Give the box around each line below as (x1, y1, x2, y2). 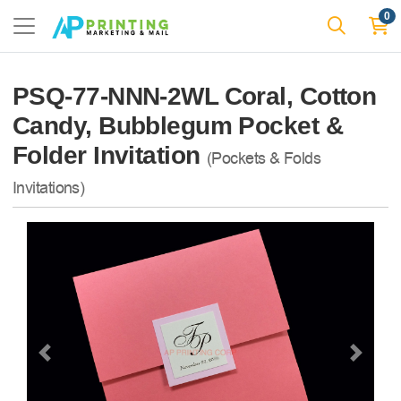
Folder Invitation (13, 141, 207, 169)
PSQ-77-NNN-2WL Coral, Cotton (13, 82, 377, 110)
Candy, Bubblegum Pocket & (13, 112, 344, 140)
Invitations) (13, 177, 85, 199)
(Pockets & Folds (206, 148, 320, 169)
